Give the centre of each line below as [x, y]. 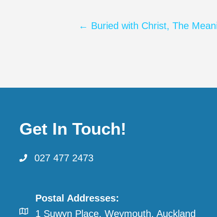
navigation [129, 60]
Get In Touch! [73, 129]
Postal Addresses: [77, 198]
